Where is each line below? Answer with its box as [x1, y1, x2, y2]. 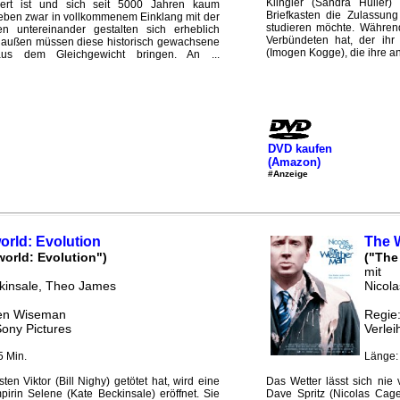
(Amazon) [267, 154, 321, 169]
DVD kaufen [267, 141, 332, 155]
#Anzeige [267, 168, 308, 179]
